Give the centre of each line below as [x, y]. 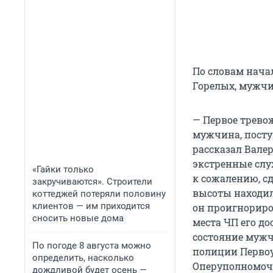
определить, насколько [83, 258]
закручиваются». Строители [92, 182]
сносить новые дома [78, 218]
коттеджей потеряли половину [99, 194]
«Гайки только [63, 169]
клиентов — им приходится [91, 206]
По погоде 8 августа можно [92, 246]
